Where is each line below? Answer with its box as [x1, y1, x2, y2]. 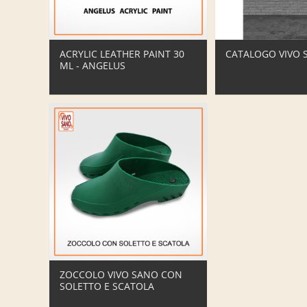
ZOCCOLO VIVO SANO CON [60, 268, 183, 282]
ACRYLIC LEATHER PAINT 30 [60, 47, 185, 61]
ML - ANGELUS [60, 59, 126, 73]
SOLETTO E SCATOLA [60, 280, 155, 293]
